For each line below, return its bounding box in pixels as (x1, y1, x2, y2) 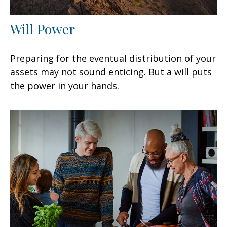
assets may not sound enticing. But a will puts (10, 65, 212, 78)
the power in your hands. (10, 79, 119, 92)
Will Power (10, 19, 75, 38)
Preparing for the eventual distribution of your (10, 52, 216, 64)
